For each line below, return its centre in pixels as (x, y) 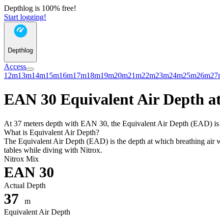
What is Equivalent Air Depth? (52, 132)
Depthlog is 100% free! (40, 8)
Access (15, 66)
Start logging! (25, 17)
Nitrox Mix (21, 159)
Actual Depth (25, 185)
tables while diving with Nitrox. (53, 150)
